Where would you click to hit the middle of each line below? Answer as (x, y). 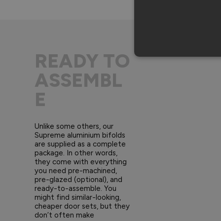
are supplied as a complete (80, 144)
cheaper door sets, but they (82, 206)
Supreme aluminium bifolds (80, 135)
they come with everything (81, 162)
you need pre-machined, (76, 170)
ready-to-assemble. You (75, 188)
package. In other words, (76, 153)
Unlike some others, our (74, 126)
